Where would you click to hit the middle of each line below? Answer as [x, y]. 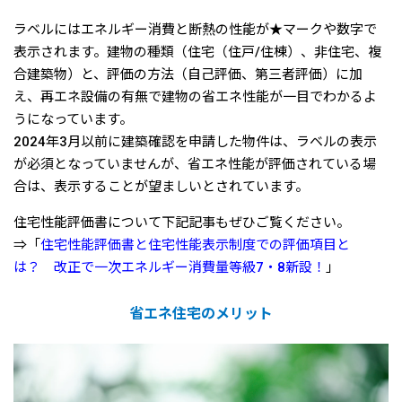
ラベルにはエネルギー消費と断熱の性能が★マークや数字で [195, 30]
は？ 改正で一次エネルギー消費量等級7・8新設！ [170, 268]
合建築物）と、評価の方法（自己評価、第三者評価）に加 [188, 75]
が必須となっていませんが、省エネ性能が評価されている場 [195, 165]
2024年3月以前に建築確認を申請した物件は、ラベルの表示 [195, 142]
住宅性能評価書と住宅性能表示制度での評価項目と [195, 245]
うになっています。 [73, 120]
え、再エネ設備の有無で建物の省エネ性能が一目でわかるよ [195, 97]
